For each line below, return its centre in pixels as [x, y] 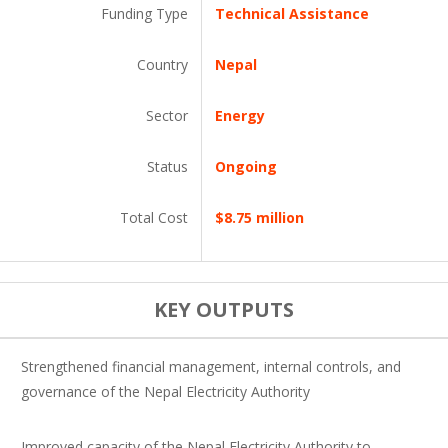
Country [162, 64]
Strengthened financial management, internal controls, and [211, 366]
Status [167, 166]
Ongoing [246, 166]
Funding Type [144, 13]
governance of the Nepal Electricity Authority [165, 391]
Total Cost [154, 217]
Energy [240, 115]
